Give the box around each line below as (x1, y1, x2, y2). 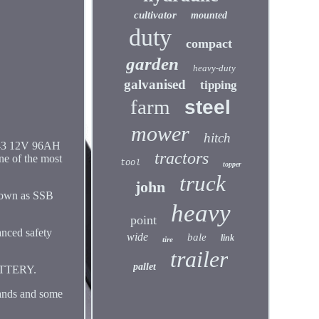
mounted (191, 10, 228, 21)
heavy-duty (192, 63, 236, 73)
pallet (133, 261, 157, 272)
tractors (154, 149, 209, 167)
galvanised (124, 77, 187, 92)
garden (125, 54, 179, 73)
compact (186, 36, 233, 51)
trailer (170, 246, 229, 272)
